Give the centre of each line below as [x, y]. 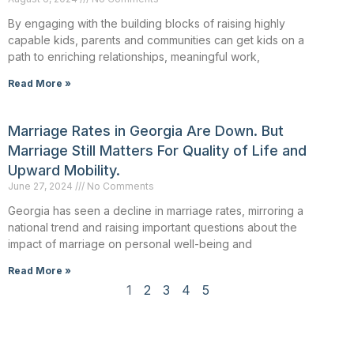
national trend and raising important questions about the [153, 227]
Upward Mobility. [64, 170]
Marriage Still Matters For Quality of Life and [157, 150]
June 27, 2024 [41, 186]
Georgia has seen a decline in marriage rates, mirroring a [156, 210]
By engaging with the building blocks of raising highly [147, 23]
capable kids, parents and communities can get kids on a [156, 40]
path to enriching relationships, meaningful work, [134, 56]
